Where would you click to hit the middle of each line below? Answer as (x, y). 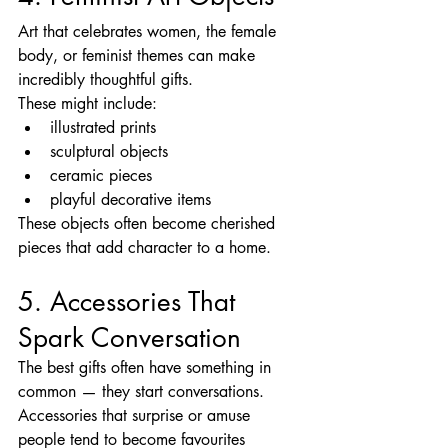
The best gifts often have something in (147, 367)
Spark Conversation (129, 337)
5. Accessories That (130, 301)
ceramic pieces (101, 175)
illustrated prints (103, 127)
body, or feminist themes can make (139, 55)
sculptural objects (109, 151)
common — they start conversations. (141, 391)
